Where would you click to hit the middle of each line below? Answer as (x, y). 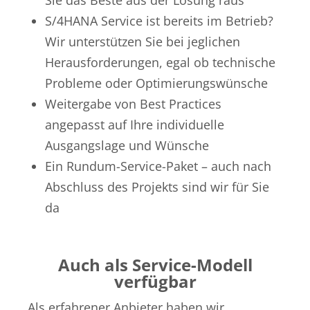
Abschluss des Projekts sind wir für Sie (157, 187)
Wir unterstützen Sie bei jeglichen (143, 42)
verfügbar (155, 282)
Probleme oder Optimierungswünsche (160, 83)
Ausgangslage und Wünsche (127, 146)
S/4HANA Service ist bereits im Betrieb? (159, 21)
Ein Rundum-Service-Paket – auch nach (158, 166)
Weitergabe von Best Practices (133, 104)
